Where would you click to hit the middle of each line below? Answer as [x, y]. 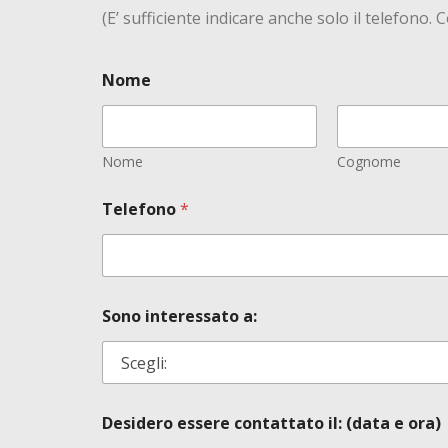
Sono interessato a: [179, 316]
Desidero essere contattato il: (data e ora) [271, 423]
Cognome [369, 161]
